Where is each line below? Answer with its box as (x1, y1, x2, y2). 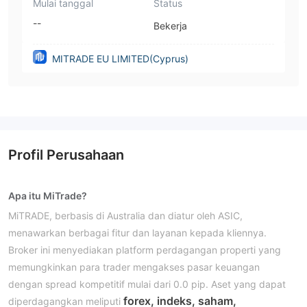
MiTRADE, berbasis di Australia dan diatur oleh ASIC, (8, 210, 243, 221)
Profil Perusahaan (8, 147, 124, 163)
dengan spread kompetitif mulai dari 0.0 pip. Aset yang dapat (8, 278, 286, 290)
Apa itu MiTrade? (8, 190, 87, 201)
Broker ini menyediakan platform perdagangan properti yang (8, 244, 281, 256)
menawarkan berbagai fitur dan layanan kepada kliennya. (8, 227, 267, 238)
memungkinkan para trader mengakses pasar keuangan (8, 261, 260, 273)
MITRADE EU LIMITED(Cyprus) (52, 53, 188, 64)
